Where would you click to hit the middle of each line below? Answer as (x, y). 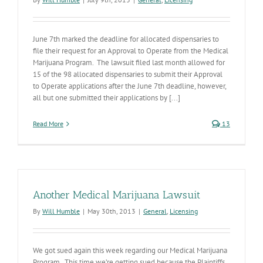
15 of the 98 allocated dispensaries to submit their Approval (128, 74)
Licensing (184, 211)
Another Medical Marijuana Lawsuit (117, 195)
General (155, 211)
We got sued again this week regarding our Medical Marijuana (130, 250)
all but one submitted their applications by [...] (107, 98)
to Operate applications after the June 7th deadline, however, (129, 86)
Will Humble (61, 211)
